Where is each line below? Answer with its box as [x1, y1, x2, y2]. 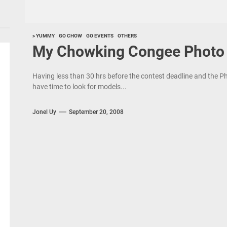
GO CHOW [58, 33, 82, 39]
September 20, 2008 [68, 108, 124, 116]
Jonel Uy [32, 108, 56, 116]
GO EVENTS [86, 33, 113, 39]
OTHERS [117, 33, 137, 39]
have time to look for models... [32, 83, 127, 91]
